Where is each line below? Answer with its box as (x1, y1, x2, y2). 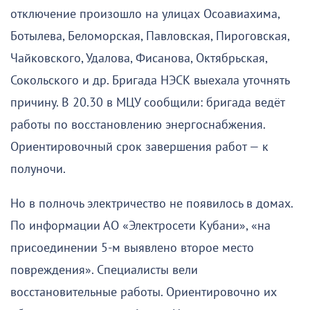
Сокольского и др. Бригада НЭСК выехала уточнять (10, 73, 289, 88)
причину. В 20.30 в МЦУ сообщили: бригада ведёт (10, 95, 284, 110)
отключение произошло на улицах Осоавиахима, (10, 6, 280, 21)
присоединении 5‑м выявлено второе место (10, 240, 254, 255)
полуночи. (10, 161, 66, 176)
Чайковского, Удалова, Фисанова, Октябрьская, (10, 51, 267, 66)
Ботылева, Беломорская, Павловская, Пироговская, (10, 28, 289, 44)
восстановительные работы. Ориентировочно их (10, 284, 277, 300)
